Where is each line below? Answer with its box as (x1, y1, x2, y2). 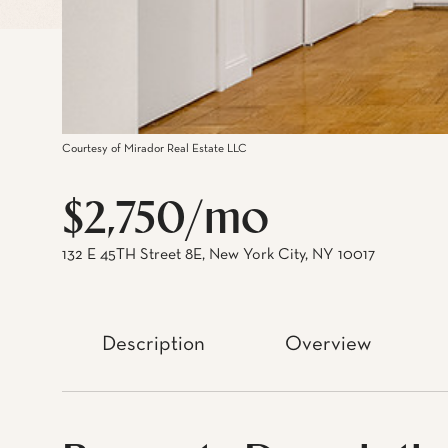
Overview (285, 334, 371, 355)
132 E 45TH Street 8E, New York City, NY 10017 (62, 247, 375, 263)
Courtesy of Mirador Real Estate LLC (62, 143, 247, 155)
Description (102, 334, 205, 355)
